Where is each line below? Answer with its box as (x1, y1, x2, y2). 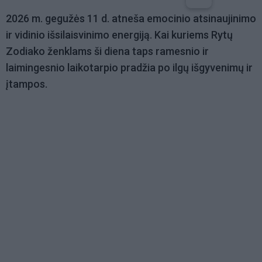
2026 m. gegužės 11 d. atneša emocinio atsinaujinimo (6, 12, 256, 25)
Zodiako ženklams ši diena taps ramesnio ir (6, 45, 209, 58)
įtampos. (6, 78, 50, 91)
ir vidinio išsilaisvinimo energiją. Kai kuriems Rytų (6, 29, 233, 42)
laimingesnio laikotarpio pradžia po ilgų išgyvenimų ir (6, 61, 253, 74)
